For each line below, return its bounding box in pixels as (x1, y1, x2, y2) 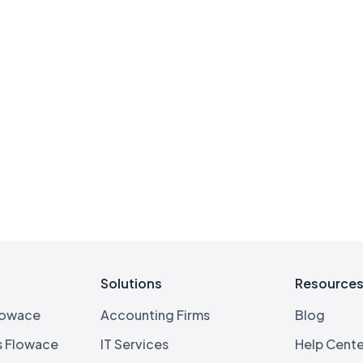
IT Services (100, 335, 169, 352)
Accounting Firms (100, 305, 210, 323)
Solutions (100, 274, 162, 292)
